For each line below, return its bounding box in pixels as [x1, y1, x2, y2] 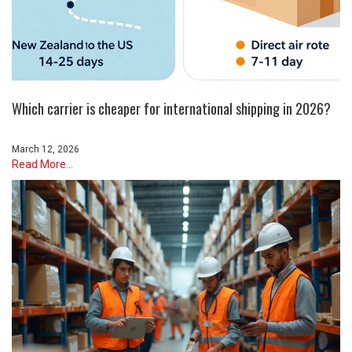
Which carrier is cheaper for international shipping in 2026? [12, 98, 331, 119]
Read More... [12, 158, 73, 170]
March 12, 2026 [12, 144, 79, 155]
